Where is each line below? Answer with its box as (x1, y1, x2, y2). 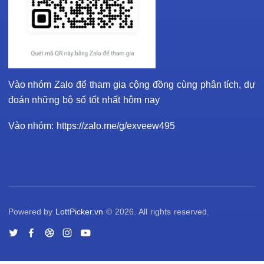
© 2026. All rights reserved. (103, 207, 209, 216)
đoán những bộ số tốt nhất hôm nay (8, 94, 160, 105)
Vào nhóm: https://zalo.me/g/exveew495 (8, 120, 176, 131)
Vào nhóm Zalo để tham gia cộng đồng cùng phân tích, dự (8, 79, 256, 90)
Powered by (8, 207, 56, 216)
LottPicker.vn (55, 207, 104, 216)
